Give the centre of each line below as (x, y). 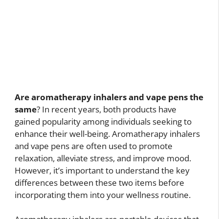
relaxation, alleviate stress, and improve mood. (103, 158)
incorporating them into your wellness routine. (103, 195)
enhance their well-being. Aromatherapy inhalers (107, 133)
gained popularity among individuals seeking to (103, 121)
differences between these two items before (99, 182)
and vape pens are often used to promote (94, 146)
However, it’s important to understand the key (102, 170)
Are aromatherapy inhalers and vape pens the (109, 97)
